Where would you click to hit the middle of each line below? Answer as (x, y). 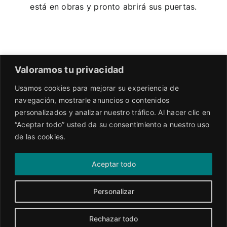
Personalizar (113, 191)
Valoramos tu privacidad (69, 69)
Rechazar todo (113, 218)
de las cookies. (40, 136)
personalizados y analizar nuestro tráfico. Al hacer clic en (113, 112)
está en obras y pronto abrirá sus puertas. (113, 6)
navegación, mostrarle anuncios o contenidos (92, 100)
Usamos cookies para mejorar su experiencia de (97, 88)
